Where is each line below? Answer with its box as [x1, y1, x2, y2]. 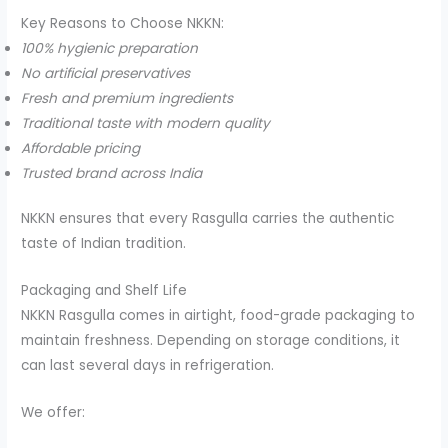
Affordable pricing [21, 138, 141, 158]
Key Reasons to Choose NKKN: [21, 13, 225, 33]
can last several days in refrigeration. [21, 356, 275, 376]
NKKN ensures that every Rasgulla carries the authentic [21, 209, 395, 229]
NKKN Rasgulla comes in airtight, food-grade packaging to [21, 306, 416, 326]
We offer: [21, 403, 86, 423]
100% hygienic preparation [21, 38, 199, 58]
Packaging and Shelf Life [21, 281, 188, 301]
